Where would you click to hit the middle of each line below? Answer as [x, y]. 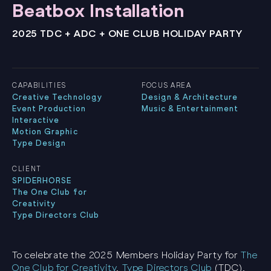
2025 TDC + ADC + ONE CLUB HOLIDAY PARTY [128, 33]
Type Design [39, 143]
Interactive [36, 120]
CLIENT [27, 169]
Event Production [49, 108]
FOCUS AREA [167, 85]
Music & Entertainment [190, 108]
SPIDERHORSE [42, 180]
